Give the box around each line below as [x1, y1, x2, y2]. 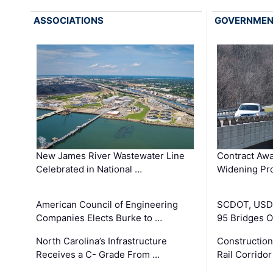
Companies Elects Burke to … [36, 212, 163, 224]
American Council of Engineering [36, 199, 179, 211]
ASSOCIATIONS [34, 15, 104, 27]
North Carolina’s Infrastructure [36, 235, 168, 247]
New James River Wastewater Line [36, 150, 185, 162]
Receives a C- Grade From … [36, 249, 160, 261]
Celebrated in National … [36, 163, 143, 175]
